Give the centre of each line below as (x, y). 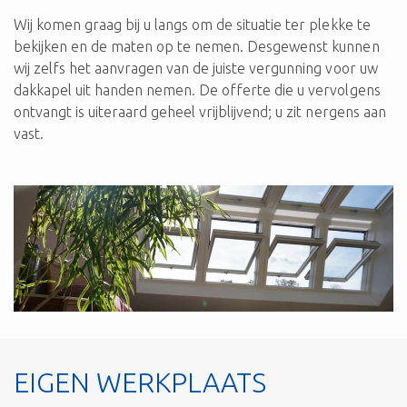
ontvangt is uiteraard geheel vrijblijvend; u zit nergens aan (200, 111)
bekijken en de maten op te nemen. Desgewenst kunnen (197, 46)
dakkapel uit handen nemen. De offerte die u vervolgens (197, 89)
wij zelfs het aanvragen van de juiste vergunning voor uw (196, 68)
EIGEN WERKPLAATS (140, 382)
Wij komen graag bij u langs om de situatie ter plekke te (192, 24)
